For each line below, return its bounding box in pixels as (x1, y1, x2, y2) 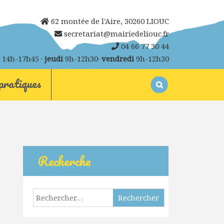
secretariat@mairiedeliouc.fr (61, 28, 169, 38)
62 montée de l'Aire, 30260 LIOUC (48, 16, 169, 26)
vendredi (101, 53, 134, 63)
